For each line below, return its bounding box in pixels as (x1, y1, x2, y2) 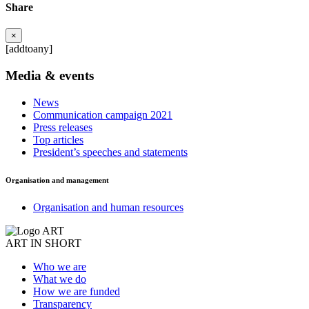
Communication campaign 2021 (33, 108, 172, 121)
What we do (33, 272, 86, 285)
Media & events (6, 68, 94, 83)
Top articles (33, 133, 83, 146)
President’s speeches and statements (33, 146, 188, 158)
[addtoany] (6, 43, 52, 55)
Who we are (33, 260, 86, 272)
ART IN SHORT (6, 237, 81, 249)
